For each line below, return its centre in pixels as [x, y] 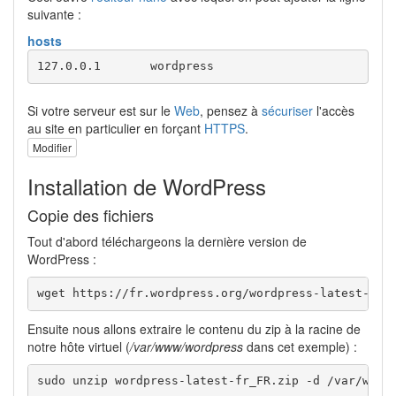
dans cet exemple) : [300, 346]
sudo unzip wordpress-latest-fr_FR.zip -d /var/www [210, 381]
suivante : [54, 14]
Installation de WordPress [147, 186]
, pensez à [231, 110]
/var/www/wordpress [187, 346]
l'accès [334, 110]
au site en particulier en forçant [116, 128]
